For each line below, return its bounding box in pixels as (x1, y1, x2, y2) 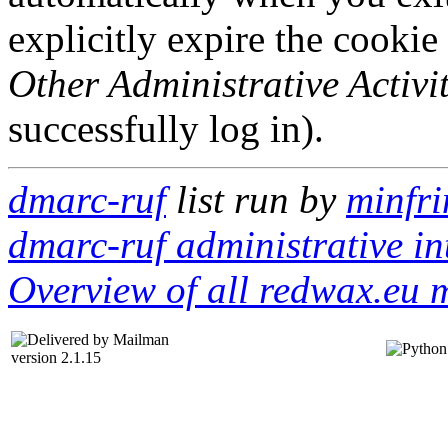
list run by (166, 178, 346, 221)
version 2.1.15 (11, 349, 101, 366)
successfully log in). (8, 107, 324, 150)
